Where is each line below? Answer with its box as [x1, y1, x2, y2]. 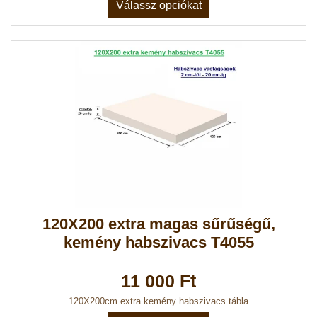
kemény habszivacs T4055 [63, 234, 254, 252]
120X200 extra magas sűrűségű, [42, 215, 275, 234]
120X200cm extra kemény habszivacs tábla [69, 296, 248, 307]
